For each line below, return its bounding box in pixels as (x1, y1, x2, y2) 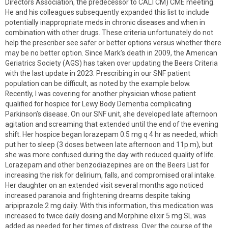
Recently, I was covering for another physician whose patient (5, 90, 196, 98)
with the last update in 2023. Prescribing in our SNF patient (5, 69, 190, 77)
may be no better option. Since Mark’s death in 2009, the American (5, 49, 217, 57)
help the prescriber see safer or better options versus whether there (5, 39, 221, 47)
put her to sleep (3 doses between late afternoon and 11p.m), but (5, 140, 213, 149)
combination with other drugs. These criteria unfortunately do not (5, 28, 213, 37)
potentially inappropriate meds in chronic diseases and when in (5, 18, 205, 26)
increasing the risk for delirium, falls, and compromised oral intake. (5, 171, 216, 179)
